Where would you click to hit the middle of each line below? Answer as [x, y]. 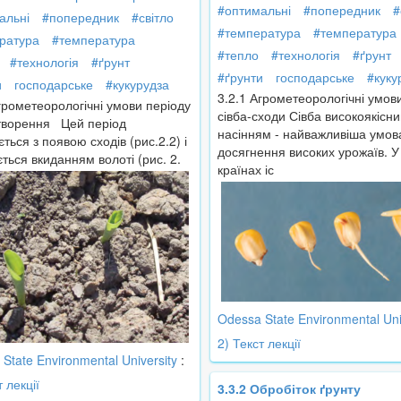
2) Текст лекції [259, 342]
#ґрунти [240, 77]
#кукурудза [137, 85]
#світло [153, 17]
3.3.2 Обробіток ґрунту [289, 389]
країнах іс [246, 170]
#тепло [238, 55]
